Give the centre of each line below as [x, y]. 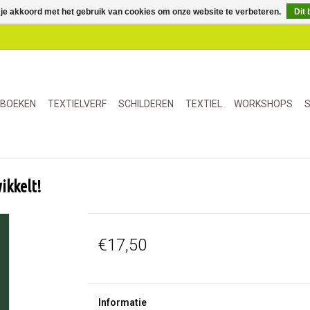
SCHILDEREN [146, 104]
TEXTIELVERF [77, 104]
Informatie [122, 302]
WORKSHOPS [263, 104]
